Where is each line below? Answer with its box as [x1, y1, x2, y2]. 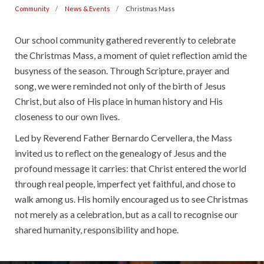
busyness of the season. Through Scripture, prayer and [15, 65, 229, 76]
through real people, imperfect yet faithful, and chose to [15, 179, 236, 189]
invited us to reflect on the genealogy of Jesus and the [15, 148, 226, 159]
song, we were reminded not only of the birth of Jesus [15, 81, 226, 91]
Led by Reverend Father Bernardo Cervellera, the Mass [15, 133, 232, 143]
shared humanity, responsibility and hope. [15, 225, 179, 235]
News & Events [65, 5, 110, 12]
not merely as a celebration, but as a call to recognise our [15, 209, 238, 220]
